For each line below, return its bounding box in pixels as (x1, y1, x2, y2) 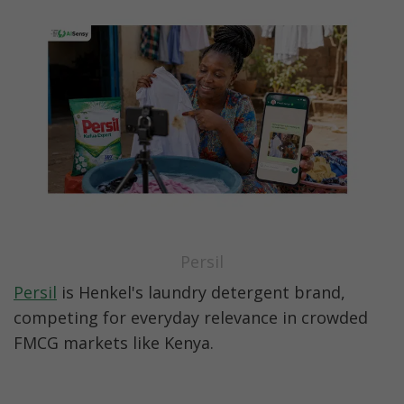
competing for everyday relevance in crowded (14, 307, 368, 329)
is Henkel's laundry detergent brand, (57, 281, 345, 304)
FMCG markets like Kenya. (14, 332, 214, 354)
